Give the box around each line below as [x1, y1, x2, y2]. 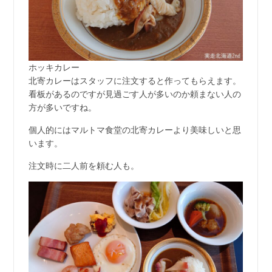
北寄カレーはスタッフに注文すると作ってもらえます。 [28, 75, 241, 87]
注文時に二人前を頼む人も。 [28, 160, 139, 172]
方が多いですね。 [28, 101, 97, 114]
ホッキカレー [28, 61, 80, 73]
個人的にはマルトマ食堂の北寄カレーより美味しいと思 [28, 124, 241, 136]
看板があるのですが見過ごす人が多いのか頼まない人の [28, 88, 241, 100]
